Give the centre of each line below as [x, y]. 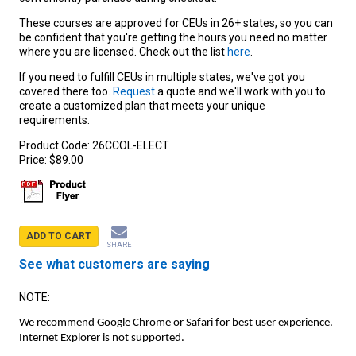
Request [135, 91]
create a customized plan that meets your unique [142, 105]
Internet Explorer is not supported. [102, 338]
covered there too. [66, 91]
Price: [34, 159]
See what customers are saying [114, 264]
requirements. [54, 120]
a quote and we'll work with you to [242, 91]
